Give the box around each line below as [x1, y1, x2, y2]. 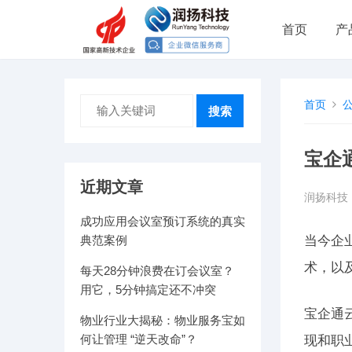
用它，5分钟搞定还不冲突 [80, 283, 216, 296]
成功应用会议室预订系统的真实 [80, 214, 245, 228]
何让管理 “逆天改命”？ [80, 332, 197, 346]
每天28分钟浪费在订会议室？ [80, 264, 234, 277]
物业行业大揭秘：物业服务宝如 [80, 313, 245, 327]
